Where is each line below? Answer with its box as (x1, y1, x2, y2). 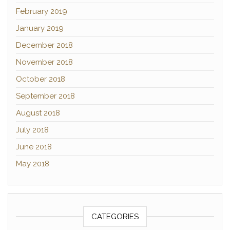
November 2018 (16, 57, 73, 67)
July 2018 (16, 125, 49, 135)
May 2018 (16, 159, 49, 168)
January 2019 (16, 24, 64, 33)
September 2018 (16, 91, 75, 101)
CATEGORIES (91, 212, 139, 221)
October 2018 (16, 74, 65, 84)
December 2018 (16, 41, 73, 50)
